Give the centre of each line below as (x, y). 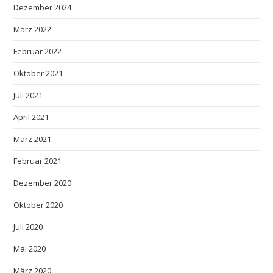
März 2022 (33, 29)
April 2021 (31, 117)
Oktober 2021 (38, 73)
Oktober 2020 (38, 204)
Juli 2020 (28, 226)
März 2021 (33, 139)
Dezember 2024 (43, 7)
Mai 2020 (30, 248)
